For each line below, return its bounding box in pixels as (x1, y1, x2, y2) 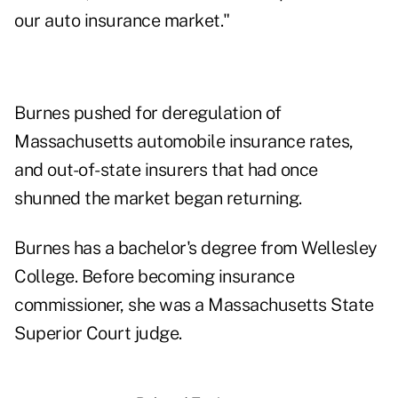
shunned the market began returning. (14, 187, 302, 210)
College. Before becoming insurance (14, 266, 294, 288)
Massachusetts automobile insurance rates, (14, 131, 354, 153)
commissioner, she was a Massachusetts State (14, 294, 374, 316)
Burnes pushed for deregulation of (14, 102, 282, 124)
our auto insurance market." (14, 10, 230, 32)
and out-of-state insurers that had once (14, 159, 318, 181)
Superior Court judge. (14, 322, 182, 345)
